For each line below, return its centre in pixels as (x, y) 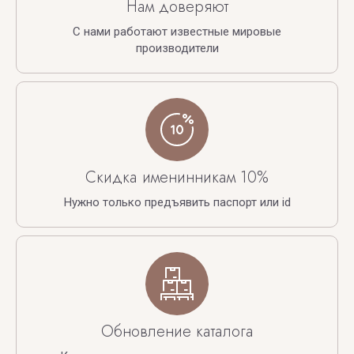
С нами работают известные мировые (177, 32)
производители (177, 49)
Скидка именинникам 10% (177, 178)
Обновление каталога (177, 332)
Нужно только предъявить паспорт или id (177, 203)
